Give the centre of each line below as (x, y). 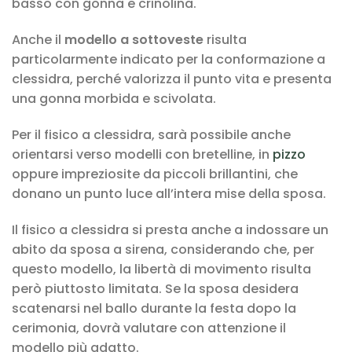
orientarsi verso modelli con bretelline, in (142, 154)
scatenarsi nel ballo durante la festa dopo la (154, 308)
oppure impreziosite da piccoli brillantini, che (155, 174)
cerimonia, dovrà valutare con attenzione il (149, 328)
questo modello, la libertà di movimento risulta (161, 269)
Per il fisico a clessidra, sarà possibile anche (151, 134)
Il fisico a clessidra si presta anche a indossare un (170, 229)
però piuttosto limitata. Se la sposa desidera (155, 288)
